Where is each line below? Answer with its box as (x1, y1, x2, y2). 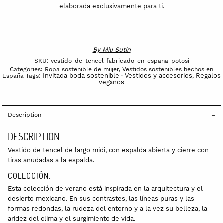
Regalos (196, 71, 221, 79)
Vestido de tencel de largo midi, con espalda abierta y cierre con (8, 146, 209, 154)
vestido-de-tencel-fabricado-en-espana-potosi (50, 57, 189, 64)
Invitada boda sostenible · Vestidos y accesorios (43, 71, 192, 79)
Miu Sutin (102, 45, 131, 53)
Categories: (10, 65, 45, 73)
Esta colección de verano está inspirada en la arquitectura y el (8, 184, 203, 192)
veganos (99, 78, 124, 86)
